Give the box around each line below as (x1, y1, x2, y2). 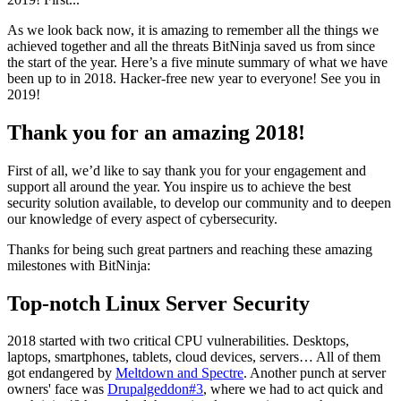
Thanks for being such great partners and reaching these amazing (7, 241, 372, 257)
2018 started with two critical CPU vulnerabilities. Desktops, (7, 333, 349, 349)
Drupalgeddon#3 (107, 381, 203, 397)
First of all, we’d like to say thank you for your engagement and (7, 162, 366, 178)
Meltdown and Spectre (115, 365, 243, 381)
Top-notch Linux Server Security (7, 291, 310, 315)
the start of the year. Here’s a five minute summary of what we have (7, 54, 388, 70)
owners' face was (7, 381, 107, 397)
